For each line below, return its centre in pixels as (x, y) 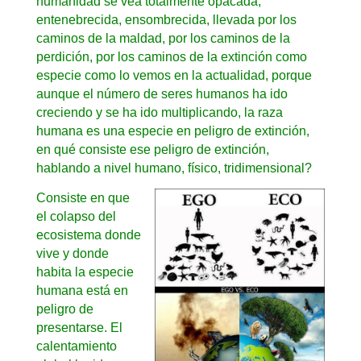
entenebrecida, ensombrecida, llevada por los (166, 19)
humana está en (82, 290)
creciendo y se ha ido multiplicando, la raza (159, 112)
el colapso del (76, 216)
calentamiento (76, 346)
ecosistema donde (88, 234)
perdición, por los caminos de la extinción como (171, 56)
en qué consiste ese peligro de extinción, (152, 149)
